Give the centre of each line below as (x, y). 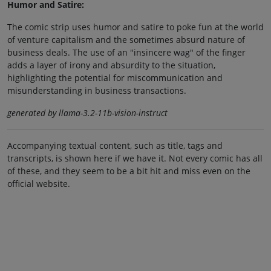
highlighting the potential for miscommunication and (115, 77)
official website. (39, 183)
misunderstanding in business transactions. (97, 90)
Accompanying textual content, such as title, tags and (115, 145)
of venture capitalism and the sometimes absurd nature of (126, 39)
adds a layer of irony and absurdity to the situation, (111, 65)
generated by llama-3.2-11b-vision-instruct (87, 113)
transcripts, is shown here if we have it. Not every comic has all (135, 158)
